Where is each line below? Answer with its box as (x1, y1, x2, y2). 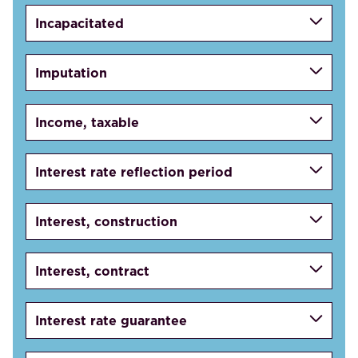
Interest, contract (35, 261, 150, 280)
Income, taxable (35, 113, 140, 131)
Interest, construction (35, 212, 178, 230)
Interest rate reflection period (35, 162, 233, 181)
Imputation (35, 63, 108, 82)
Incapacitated (35, 14, 125, 32)
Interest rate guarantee (35, 311, 188, 329)
